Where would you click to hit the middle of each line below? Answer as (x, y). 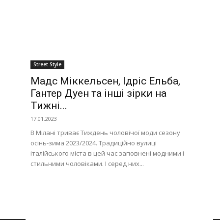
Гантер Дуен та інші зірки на (98, 94)
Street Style (47, 65)
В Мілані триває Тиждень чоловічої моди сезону (105, 133)
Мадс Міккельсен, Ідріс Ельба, (105, 81)
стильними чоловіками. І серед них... (87, 164)
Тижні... (49, 106)
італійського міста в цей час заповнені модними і (107, 153)
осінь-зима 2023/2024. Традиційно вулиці (94, 143)
